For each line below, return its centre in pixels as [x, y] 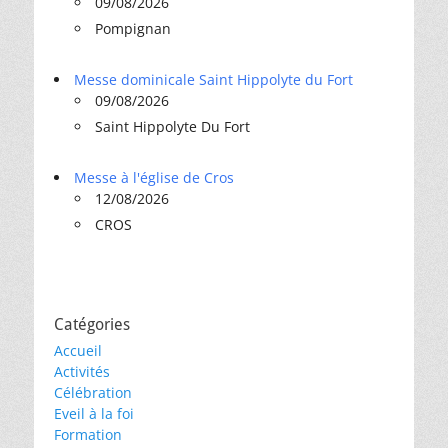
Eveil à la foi [94, 413]
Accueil [78, 350]
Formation [88, 434]
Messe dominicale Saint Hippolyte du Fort [213, 79]
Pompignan [133, 28]
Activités [82, 371]
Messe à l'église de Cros [154, 177]
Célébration [93, 392]
